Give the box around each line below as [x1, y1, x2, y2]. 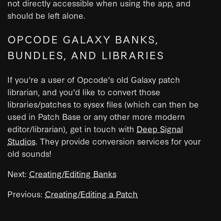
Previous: [7, 187, 45, 199]
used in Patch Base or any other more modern [7, 110, 185, 122]
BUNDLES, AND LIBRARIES [7, 47, 164, 63]
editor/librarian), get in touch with [7, 122, 137, 134]
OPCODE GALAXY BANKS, [7, 31, 159, 47]
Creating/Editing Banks [29, 167, 116, 179]
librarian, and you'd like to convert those [7, 85, 160, 97]
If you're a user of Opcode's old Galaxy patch [7, 73, 180, 85]
